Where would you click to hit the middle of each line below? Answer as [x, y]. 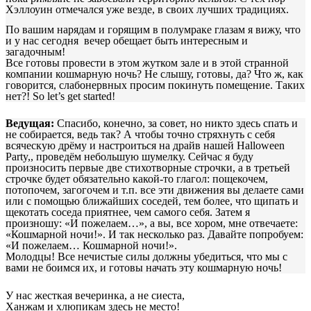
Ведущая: [30, 124]
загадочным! [35, 52]
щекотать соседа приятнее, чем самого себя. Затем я [128, 212]
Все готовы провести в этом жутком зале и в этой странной [147, 63]
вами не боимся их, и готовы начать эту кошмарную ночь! [144, 268]
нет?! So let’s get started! [60, 96]
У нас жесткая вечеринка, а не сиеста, [95, 295]
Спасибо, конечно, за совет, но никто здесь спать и [176, 124]
